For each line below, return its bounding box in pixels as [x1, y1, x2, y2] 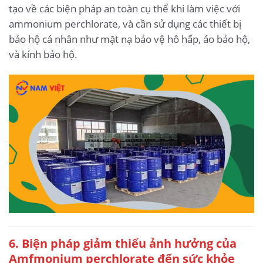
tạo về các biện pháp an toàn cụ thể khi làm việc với [9, 1, 240, 15]
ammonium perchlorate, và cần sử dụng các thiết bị [9, 16, 241, 31]
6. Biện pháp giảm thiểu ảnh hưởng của [9, 235, 237, 252]
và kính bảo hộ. [9, 47, 77, 61]
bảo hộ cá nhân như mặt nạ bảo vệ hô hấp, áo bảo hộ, [9, 32, 250, 46]
